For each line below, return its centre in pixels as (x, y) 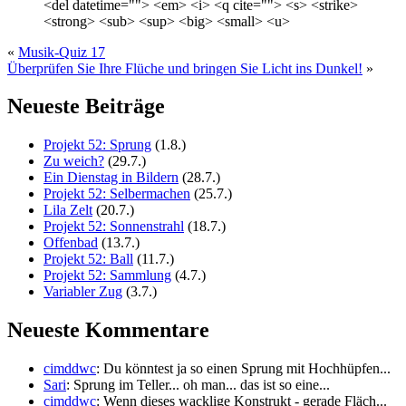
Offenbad (71, 243)
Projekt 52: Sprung (97, 145)
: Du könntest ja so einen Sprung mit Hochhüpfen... (243, 369)
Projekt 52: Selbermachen (117, 194)
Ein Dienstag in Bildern (111, 178)
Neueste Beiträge (86, 106)
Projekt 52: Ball (88, 259)
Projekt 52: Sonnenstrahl (114, 227)
